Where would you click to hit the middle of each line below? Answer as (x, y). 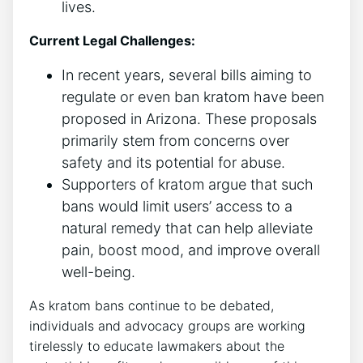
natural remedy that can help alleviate (187, 228)
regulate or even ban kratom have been (193, 96)
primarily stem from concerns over (175, 140)
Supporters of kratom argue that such (188, 184)
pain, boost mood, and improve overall (191, 250)
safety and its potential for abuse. (173, 162)
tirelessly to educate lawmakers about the (157, 346)
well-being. (98, 271)
